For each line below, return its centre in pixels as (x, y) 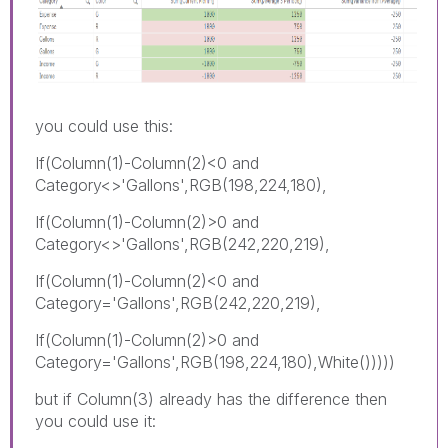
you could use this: (104, 125)
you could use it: (95, 420)
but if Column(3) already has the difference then (211, 398)
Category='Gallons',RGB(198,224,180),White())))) (215, 361)
